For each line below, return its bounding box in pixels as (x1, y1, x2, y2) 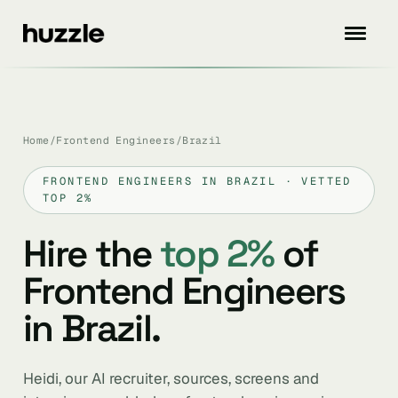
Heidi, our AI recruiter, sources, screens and (23, 369, 319, 388)
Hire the (23, 230, 160, 277)
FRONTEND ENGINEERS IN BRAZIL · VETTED (42, 174, 352, 188)
